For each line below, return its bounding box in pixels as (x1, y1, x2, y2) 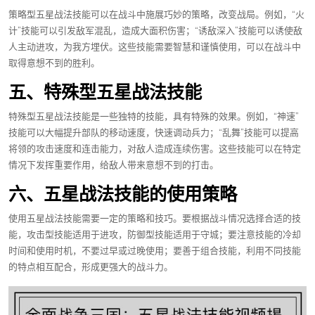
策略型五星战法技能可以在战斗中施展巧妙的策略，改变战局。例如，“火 (8, 8, 304, 21)
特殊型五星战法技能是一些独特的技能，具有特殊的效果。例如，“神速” (8, 110, 299, 123)
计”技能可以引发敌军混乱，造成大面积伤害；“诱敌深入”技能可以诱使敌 (8, 25, 302, 37)
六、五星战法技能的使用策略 (8, 184, 237, 205)
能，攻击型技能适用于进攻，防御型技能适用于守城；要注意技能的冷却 (8, 229, 301, 241)
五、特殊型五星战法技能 (8, 82, 202, 103)
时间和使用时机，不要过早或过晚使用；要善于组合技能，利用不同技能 (8, 245, 301, 257)
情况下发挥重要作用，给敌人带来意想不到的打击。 (8, 159, 219, 172)
